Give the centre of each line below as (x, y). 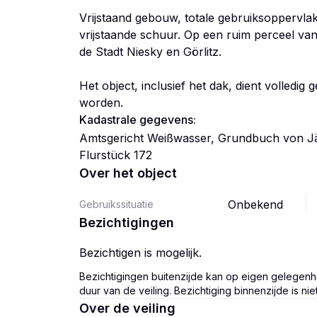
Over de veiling (127, 308)
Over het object (128, 173)
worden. (101, 103)
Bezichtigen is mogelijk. (140, 253)
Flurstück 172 (116, 155)
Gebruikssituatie (116, 204)
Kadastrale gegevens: (138, 120)
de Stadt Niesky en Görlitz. (150, 52)
